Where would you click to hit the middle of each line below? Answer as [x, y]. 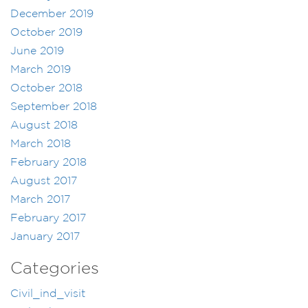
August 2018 [44, 126]
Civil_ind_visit [48, 294]
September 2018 [54, 107]
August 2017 [44, 181]
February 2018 [48, 163]
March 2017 [40, 200]
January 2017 [45, 237]
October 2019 [46, 33]
